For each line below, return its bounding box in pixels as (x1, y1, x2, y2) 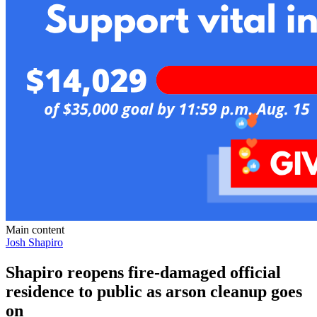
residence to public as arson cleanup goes (6, 282, 302, 301)
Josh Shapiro (6, 236, 63, 248)
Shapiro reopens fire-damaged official (6, 263, 281, 282)
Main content (6, 223, 64, 236)
